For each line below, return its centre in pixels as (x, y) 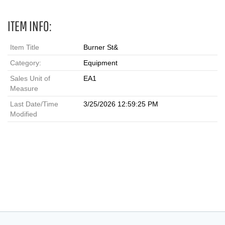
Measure (24, 88)
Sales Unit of (30, 78)
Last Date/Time (34, 104)
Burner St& (101, 47)
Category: (26, 63)
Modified (24, 114)
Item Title (25, 47)
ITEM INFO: (30, 26)
